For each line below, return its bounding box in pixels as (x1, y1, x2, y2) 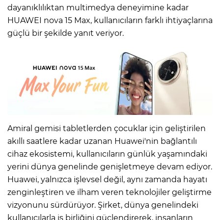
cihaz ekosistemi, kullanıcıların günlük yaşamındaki (7, 149, 207, 159)
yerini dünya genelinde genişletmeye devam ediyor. (7, 162, 212, 172)
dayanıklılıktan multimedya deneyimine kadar (7, 2, 189, 12)
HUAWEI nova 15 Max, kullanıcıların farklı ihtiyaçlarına (7, 15, 213, 25)
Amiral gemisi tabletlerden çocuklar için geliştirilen (7, 124, 206, 134)
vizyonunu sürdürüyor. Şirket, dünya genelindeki (7, 200, 198, 210)
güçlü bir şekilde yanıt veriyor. (7, 28, 124, 38)
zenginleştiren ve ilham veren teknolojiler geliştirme (7, 188, 212, 197)
